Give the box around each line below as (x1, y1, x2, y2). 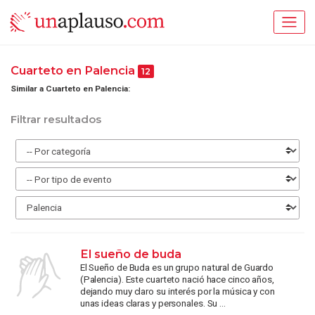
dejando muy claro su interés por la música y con (79, 285, 275, 297)
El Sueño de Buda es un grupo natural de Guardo (79, 262, 274, 274)
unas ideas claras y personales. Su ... (79, 297, 226, 309)
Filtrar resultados (11, 113, 101, 127)
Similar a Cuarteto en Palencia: (11, 83, 130, 94)
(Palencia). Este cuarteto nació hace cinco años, (79, 274, 274, 285)
